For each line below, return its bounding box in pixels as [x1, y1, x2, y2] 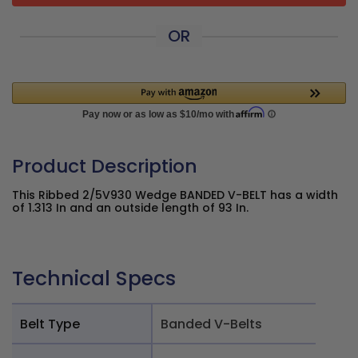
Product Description [12, 153, 197, 179]
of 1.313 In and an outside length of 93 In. [12, 200, 249, 216]
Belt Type [20, 314, 80, 333]
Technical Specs [12, 265, 176, 292]
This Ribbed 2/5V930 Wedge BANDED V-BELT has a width [12, 187, 338, 203]
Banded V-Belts [161, 314, 262, 333]
